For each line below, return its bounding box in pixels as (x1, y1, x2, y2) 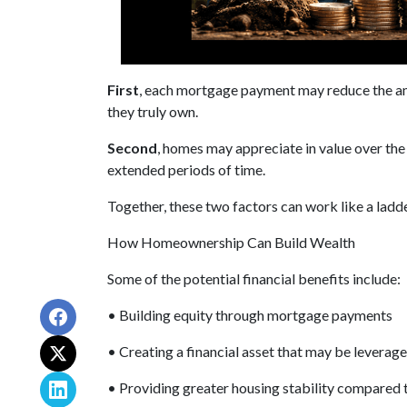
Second (107, 139, 157, 156)
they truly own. (107, 103, 198, 120)
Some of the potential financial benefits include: (107, 270, 401, 287)
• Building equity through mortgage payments (107, 306, 392, 323)
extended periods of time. (107, 161, 265, 178)
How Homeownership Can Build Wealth (107, 233, 355, 251)
